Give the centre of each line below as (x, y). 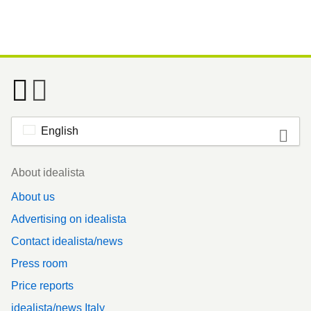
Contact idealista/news (67, 242)
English (60, 131)
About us (33, 197)
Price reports (42, 286)
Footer (26, 167)
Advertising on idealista (69, 219)
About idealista (48, 173)
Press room (39, 264)
